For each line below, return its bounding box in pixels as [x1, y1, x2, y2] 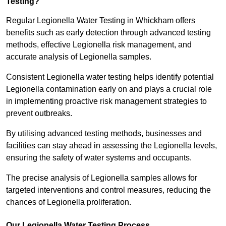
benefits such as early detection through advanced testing [6, 28, 211, 37]
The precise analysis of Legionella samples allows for [6, 174, 197, 183]
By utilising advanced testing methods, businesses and [6, 129, 202, 138]
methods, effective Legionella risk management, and [6, 40, 192, 49]
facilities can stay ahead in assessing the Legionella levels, [6, 141, 217, 150]
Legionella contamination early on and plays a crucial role [6, 85, 212, 94]
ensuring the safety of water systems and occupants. [6, 153, 194, 162]
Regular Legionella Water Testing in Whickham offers [6, 16, 195, 25]
